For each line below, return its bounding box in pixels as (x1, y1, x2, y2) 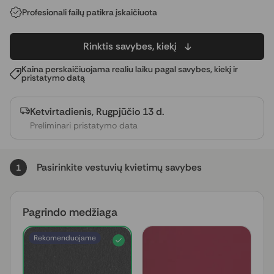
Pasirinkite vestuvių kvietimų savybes (37, 161, 202, 174)
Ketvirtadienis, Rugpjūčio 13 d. (30, 105, 164, 118)
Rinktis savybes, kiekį (83, 40, 177, 53)
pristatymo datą (21, 72, 85, 83)
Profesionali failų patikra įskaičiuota (22, 7, 157, 18)
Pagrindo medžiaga (23, 205, 117, 220)
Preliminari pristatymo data (30, 120, 138, 131)
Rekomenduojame (34, 233, 96, 243)
